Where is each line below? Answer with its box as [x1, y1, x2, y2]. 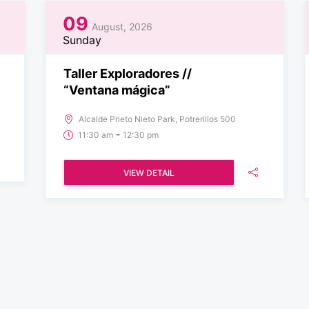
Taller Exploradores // [63, 66, 192, 81]
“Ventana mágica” [63, 82, 171, 97]
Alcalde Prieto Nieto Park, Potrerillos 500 [79, 113, 237, 124]
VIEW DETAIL [123, 167, 175, 178]
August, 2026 [92, 20, 153, 32]
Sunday [63, 32, 102, 47]
